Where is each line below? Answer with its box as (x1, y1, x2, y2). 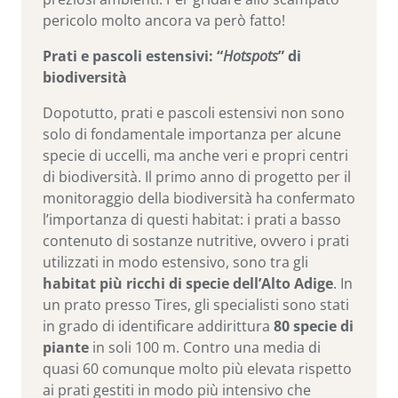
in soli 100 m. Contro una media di (89, 338, 321, 358)
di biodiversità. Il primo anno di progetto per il (43, 167, 351, 187)
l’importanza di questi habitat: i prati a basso (43, 210, 341, 230)
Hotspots (223, 46, 278, 67)
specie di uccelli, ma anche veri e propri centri (43, 146, 348, 166)
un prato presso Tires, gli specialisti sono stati (43, 295, 349, 315)
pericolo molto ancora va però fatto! (43, 11, 285, 31)
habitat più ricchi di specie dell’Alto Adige (43, 274, 333, 294)
